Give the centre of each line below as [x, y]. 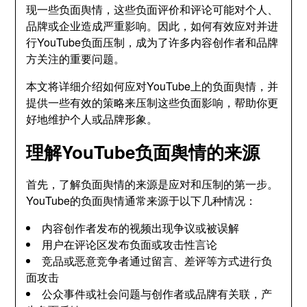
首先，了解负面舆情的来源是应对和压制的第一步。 [152, 184]
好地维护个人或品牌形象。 [92, 119]
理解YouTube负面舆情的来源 [143, 152]
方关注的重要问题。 [76, 59]
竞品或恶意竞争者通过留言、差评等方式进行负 [157, 261]
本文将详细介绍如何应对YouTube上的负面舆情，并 [152, 86]
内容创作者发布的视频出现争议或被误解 [141, 228]
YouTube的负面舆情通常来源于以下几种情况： [142, 200]
